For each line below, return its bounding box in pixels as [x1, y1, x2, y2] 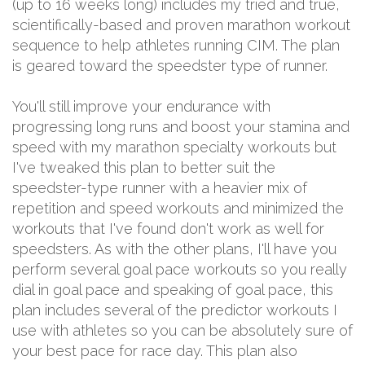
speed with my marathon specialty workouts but [12, 138, 336, 156]
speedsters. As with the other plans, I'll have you [12, 240, 336, 257]
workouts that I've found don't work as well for [12, 219, 324, 237]
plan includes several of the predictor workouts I [12, 301, 337, 319]
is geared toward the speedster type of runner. [12, 56, 328, 74]
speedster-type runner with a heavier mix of [12, 178, 307, 196]
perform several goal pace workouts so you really [12, 260, 347, 278]
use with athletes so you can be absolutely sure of [12, 321, 353, 339]
